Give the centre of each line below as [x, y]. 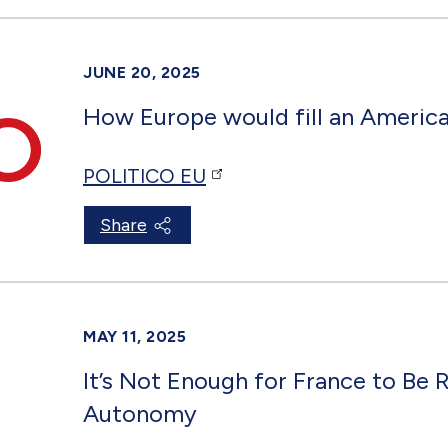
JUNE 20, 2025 [142, 72]
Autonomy [140, 413]
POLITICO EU [144, 175]
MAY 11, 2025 [134, 336]
